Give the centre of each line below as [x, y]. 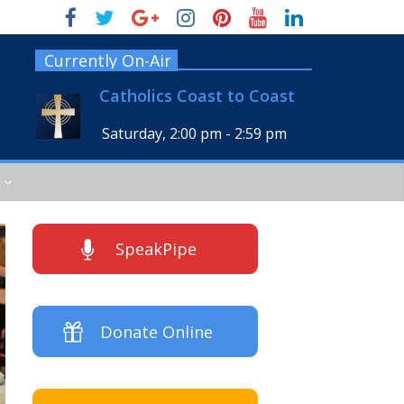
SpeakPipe [156, 249]
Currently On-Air [108, 60]
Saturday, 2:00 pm [162, 133]
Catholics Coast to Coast [197, 96]
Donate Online [156, 331]
